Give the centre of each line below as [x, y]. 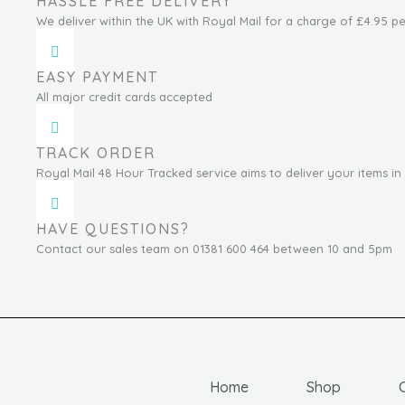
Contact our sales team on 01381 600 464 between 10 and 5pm [214, 248]
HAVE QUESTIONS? [113, 228]
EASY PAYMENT [97, 76]
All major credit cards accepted [124, 96]
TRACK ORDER [96, 152]
